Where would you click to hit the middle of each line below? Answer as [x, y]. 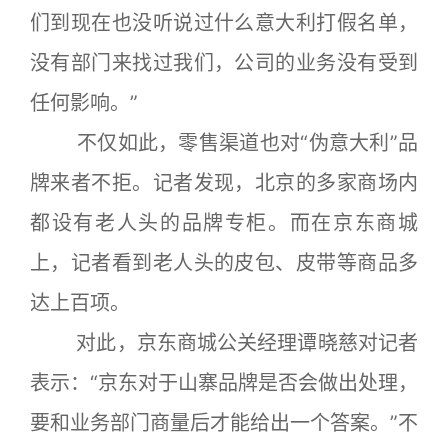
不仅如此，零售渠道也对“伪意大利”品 [224, 143]
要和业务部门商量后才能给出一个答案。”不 [224, 423]
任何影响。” [84, 103]
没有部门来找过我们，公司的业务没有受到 [224, 63]
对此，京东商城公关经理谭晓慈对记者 [224, 343]
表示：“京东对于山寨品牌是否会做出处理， [224, 383]
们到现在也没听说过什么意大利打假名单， [224, 23]
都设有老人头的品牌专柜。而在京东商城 [224, 223]
